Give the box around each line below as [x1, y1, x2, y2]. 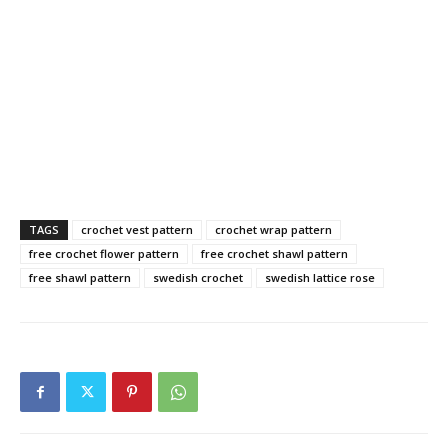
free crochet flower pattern [29, 246, 179, 262]
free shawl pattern [29, 270, 131, 286]
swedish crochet [153, 270, 243, 286]
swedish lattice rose [265, 270, 375, 286]
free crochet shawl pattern [201, 246, 348, 262]
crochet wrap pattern [215, 222, 332, 238]
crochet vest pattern [81, 222, 193, 238]
